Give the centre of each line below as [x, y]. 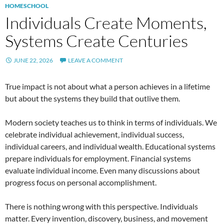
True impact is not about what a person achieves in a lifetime [107, 86]
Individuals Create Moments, [106, 23]
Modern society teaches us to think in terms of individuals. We [111, 122]
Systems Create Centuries [96, 41]
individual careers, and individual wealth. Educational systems [110, 146]
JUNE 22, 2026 [33, 60]
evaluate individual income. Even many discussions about [102, 170]
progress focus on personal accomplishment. [81, 182]
